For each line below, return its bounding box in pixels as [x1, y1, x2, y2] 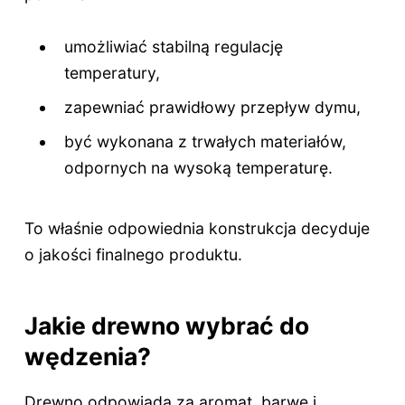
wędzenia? [24, 341, 151, 371]
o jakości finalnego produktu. [24, 244, 242, 264]
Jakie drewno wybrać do [24, 310, 309, 340]
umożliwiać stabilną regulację [64, 36, 284, 56]
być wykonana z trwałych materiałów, [64, 132, 347, 152]
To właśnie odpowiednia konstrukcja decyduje [24, 218, 370, 238]
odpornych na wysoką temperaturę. [64, 158, 334, 178]
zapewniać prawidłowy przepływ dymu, [64, 97, 362, 117]
